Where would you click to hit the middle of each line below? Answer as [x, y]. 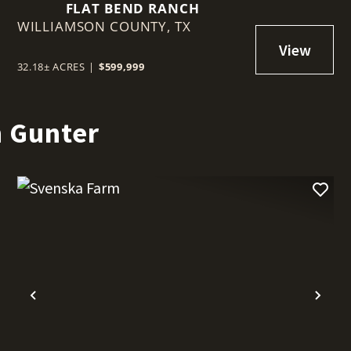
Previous [66, 308]
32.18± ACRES [51, 67]
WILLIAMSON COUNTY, [96, 27]
